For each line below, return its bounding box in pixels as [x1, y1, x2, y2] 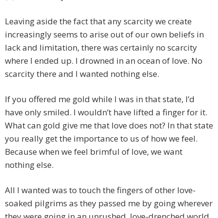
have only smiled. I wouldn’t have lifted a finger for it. [5, 107, 207, 118]
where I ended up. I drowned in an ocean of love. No [5, 55, 202, 67]
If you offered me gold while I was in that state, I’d [5, 93, 195, 105]
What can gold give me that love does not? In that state [5, 120, 213, 131]
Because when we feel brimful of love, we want [5, 146, 182, 158]
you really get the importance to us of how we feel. [5, 133, 198, 145]
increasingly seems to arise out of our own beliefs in [5, 29, 204, 40]
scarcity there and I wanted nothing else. [5, 68, 159, 80]
